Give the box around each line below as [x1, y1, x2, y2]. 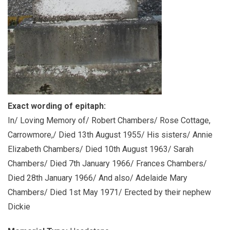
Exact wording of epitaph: [8, 101, 108, 111]
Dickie [8, 202, 30, 212]
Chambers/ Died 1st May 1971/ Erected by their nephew [8, 187, 211, 197]
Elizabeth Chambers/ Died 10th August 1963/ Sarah [8, 144, 194, 154]
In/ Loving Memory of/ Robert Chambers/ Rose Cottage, [8, 116, 210, 125]
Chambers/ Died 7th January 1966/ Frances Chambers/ [8, 159, 207, 168]
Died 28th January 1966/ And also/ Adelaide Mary [8, 173, 187, 183]
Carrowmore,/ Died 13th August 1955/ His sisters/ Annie [8, 130, 213, 140]
